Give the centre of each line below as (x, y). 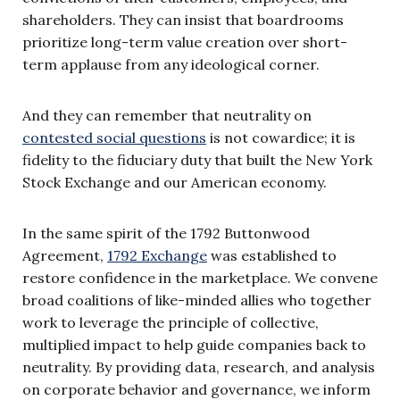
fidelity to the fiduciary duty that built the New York (197, 159)
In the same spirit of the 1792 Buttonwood (166, 233)
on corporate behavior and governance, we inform (196, 389)
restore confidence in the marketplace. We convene (200, 277)
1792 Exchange (157, 255)
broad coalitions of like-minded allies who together (197, 300)
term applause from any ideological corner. (173, 64)
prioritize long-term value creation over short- (185, 42)
